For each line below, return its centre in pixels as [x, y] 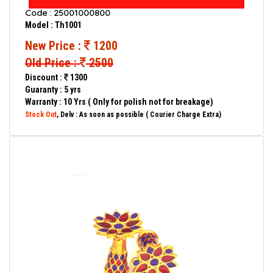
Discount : [44, 77]
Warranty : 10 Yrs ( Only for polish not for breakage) [119, 102]
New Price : [55, 46]
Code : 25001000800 [68, 13]
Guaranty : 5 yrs [53, 90]
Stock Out [41, 115]
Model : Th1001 [53, 25]
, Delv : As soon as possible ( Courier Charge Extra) [139, 115]
